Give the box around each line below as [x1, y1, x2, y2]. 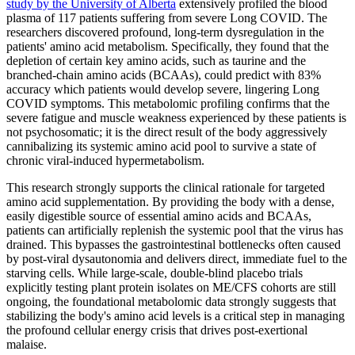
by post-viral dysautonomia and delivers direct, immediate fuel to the [6, 252, 347, 266]
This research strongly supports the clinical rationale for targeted [6, 181, 325, 195]
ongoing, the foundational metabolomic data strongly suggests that [6, 295, 336, 309]
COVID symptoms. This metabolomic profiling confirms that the [6, 97, 330, 111]
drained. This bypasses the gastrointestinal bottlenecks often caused [6, 238, 341, 252]
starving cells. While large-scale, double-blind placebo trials [6, 266, 303, 281]
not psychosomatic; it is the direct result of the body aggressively [6, 125, 327, 139]
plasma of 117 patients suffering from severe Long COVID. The [6, 11, 327, 25]
